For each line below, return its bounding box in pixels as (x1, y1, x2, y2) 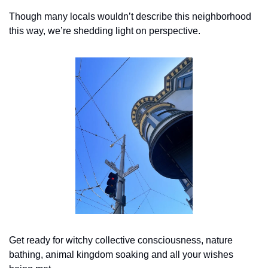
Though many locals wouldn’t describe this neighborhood (9, 11, 251, 22)
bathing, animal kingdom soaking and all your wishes (9, 249, 233, 260)
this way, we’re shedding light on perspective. (9, 25, 200, 36)
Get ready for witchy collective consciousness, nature (9, 234, 233, 245)
